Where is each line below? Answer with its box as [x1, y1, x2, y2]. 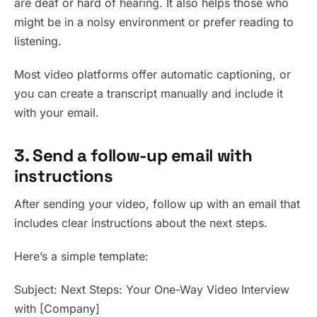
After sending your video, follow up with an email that [14, 197, 300, 212]
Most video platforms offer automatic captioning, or [14, 67, 291, 82]
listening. [14, 34, 62, 49]
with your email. [14, 105, 99, 120]
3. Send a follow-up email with [14, 144, 253, 167]
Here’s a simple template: [14, 249, 149, 264]
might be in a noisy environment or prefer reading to [14, 15, 294, 30]
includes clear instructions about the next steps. [14, 216, 267, 231]
